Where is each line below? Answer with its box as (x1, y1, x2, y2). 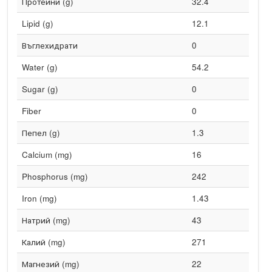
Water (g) (21, 61, 58, 73)
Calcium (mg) (21, 149, 72, 160)
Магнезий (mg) (21, 258, 80, 270)
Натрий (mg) (21, 214, 70, 226)
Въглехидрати (21, 39, 78, 51)
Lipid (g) (21, 18, 53, 29)
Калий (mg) (21, 236, 66, 248)
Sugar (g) (21, 83, 58, 95)
